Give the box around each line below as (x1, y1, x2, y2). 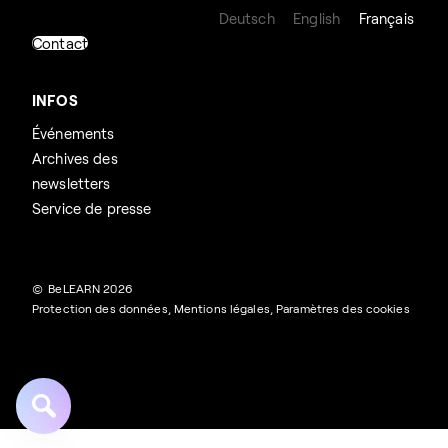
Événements (32, 123, 115, 142)
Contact (32, 34, 89, 53)
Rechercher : (16, 378, 109, 398)
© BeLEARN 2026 (32, 280, 133, 295)
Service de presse (32, 198, 152, 217)
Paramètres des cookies (276, 300, 410, 315)
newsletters (32, 173, 111, 192)
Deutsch (218, 9, 275, 28)
